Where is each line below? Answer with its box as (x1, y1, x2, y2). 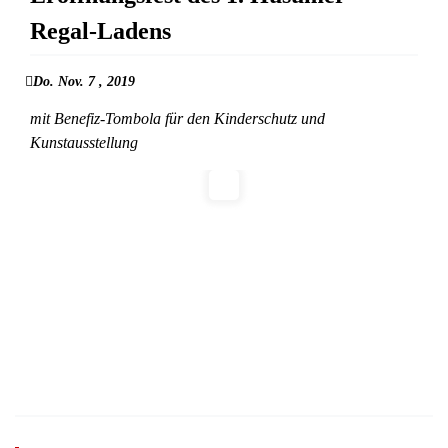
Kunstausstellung (30, 134, 138, 152)
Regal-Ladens (30, 18, 171, 45)
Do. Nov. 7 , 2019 (33, 74, 135, 90)
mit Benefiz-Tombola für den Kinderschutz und (30, 110, 325, 128)
